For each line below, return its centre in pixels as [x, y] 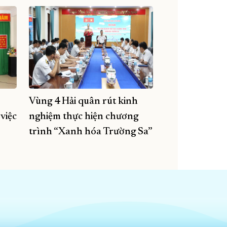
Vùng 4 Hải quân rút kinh [83, 102]
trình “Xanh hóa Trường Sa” [91, 132]
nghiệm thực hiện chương [84, 117]
